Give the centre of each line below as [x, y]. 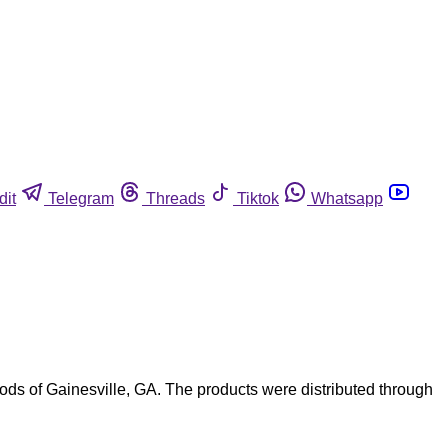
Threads [175, 198]
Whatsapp [347, 198]
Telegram [81, 198]
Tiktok [258, 198]
